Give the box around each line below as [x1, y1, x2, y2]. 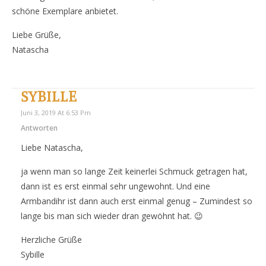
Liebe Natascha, [21, 142, 83, 154]
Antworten [21, 123, 58, 134]
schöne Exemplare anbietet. [12, 5, 118, 17]
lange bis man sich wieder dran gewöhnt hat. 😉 [21, 210, 203, 222]
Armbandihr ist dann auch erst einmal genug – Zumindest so [21, 195, 252, 207]
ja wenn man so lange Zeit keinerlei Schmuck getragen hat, [21, 166, 248, 178]
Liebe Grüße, [12, 29, 61, 41]
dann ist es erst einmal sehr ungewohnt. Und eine [21, 180, 210, 192]
